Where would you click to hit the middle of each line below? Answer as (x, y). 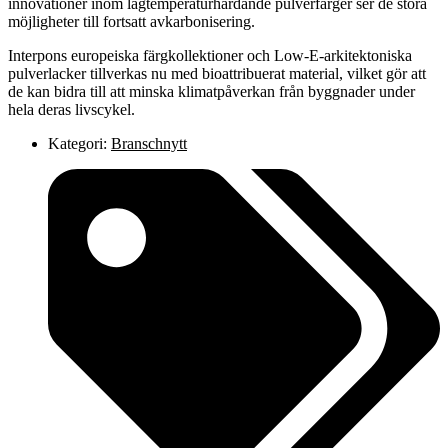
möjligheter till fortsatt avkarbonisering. (131, 22)
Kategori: (77, 144)
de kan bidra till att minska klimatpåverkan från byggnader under (211, 92)
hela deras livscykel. (71, 110)
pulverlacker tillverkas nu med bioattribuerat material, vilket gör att (217, 74)
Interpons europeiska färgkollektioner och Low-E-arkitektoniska (210, 56)
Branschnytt (149, 144)
